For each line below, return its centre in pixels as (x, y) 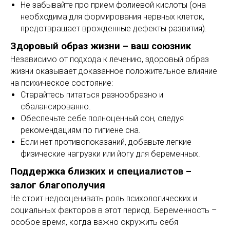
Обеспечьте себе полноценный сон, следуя (102, 118)
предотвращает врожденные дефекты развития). (114, 28)
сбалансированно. (56, 107)
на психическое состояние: (62, 83)
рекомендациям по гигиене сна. (81, 130)
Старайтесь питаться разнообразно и (92, 95)
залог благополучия (58, 185)
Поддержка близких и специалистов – (101, 171)
